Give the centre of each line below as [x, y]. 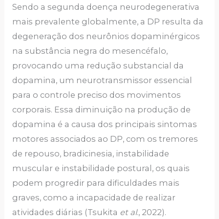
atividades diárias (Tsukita [66, 212]
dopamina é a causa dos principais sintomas [105, 124]
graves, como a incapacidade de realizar [94, 197]
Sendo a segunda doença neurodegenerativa [106, 7]
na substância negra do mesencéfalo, [90, 51]
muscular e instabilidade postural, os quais [101, 168]
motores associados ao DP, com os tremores [105, 139]
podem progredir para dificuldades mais [96, 183]
